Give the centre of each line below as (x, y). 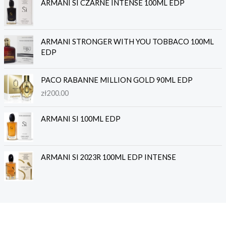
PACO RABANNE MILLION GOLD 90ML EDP (117, 80)
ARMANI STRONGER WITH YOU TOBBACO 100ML (127, 41)
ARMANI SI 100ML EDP (80, 119)
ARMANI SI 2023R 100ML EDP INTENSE (108, 157)
